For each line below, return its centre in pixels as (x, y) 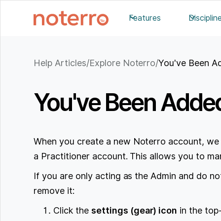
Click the (72, 210)
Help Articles (60, 63)
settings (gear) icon (134, 210)
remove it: (54, 190)
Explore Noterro (122, 63)
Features (145, 18)
